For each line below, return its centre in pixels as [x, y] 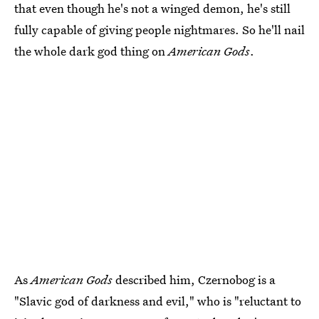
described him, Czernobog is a [194, 279]
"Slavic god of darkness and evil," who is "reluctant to [158, 300]
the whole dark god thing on [91, 51]
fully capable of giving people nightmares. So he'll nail [159, 29]
